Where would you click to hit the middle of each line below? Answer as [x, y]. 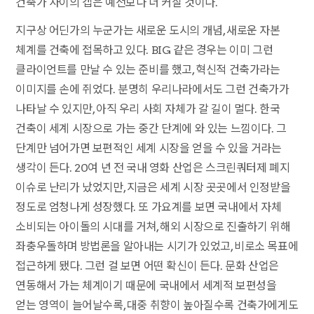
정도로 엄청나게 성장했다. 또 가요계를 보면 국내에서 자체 [149, 207]
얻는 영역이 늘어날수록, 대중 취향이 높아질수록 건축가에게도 [157, 306]
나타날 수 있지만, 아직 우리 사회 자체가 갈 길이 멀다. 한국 [148, 109]
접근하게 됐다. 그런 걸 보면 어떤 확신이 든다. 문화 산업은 [147, 266]
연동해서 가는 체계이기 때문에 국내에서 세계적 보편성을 [146, 286]
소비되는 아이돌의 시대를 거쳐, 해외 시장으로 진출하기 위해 [153, 227]
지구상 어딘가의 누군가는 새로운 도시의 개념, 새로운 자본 [148, 31]
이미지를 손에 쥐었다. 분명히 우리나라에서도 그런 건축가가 [152, 90]
